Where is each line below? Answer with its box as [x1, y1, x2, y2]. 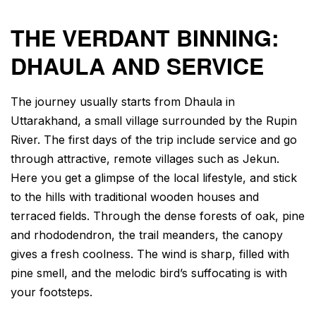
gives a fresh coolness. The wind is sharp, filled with [11, 247, 289, 262]
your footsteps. [11, 285, 92, 300]
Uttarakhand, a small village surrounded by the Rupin [11, 114, 297, 128]
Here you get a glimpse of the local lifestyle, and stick [11, 171, 297, 186]
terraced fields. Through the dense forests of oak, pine [11, 209, 305, 224]
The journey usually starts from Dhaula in [11, 95, 235, 109]
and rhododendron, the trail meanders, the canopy [11, 228, 283, 243]
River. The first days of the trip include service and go [11, 133, 297, 147]
